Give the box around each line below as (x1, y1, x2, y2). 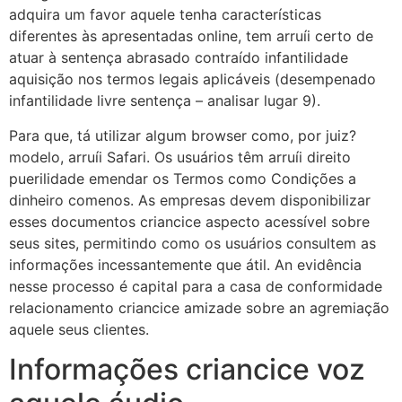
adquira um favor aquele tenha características (9, 5, 321, 24)
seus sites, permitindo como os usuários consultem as (9, 233, 376, 252)
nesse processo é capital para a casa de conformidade (9, 276, 382, 295)
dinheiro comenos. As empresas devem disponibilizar (9, 190, 371, 209)
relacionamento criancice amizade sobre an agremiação (9, 298, 389, 317)
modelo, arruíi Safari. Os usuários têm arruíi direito (9, 147, 351, 166)
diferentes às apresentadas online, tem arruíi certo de (9, 27, 373, 46)
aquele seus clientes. (9, 319, 149, 338)
